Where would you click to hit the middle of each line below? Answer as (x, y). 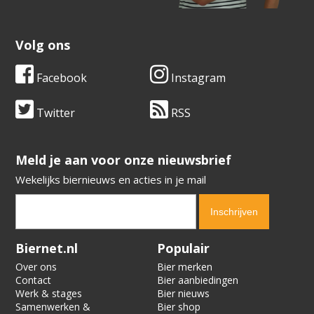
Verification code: (56, 243)
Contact (34, 280)
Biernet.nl (47, 248)
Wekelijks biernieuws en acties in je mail (111, 180)
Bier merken (185, 267)
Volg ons (43, 45)
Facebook (61, 78)
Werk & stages (49, 294)
